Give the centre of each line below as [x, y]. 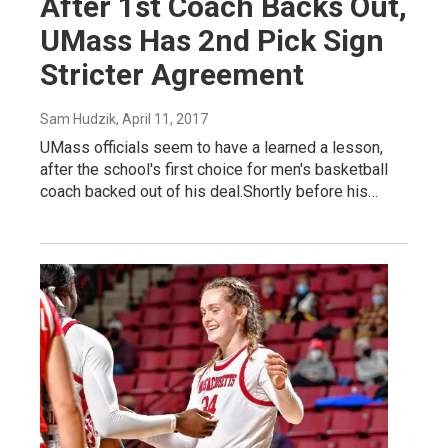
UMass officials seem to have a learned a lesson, [211, 147]
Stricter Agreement [172, 74]
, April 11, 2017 [162, 118]
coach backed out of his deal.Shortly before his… [209, 191]
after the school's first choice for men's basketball [214, 169]
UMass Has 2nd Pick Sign [212, 40]
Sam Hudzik [78, 118]
